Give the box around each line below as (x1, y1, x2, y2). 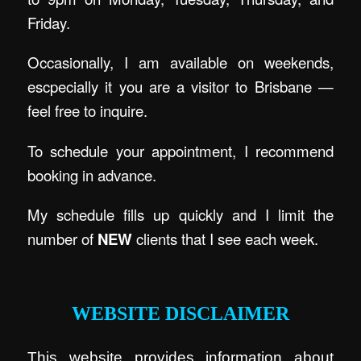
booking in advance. (27, 164, 157, 185)
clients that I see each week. (132, 228, 319, 250)
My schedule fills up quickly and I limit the (27, 204, 334, 226)
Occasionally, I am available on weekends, (27, 52, 334, 73)
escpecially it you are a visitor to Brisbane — (27, 76, 334, 98)
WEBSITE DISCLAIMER (72, 303, 289, 325)
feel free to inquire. (27, 100, 148, 122)
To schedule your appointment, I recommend (27, 139, 334, 161)
